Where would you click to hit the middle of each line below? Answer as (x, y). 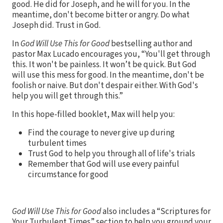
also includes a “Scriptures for (156, 211)
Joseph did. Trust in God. (56, 25)
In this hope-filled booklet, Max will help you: (93, 114)
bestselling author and (151, 44)
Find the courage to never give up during (101, 133)
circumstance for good (68, 174)
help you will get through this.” (67, 96)
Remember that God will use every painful (104, 164)
